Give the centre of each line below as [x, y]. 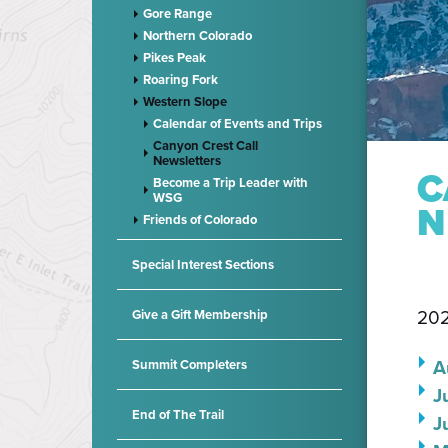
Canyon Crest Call [205, 145]
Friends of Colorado [200, 219]
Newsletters [187, 160]
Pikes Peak [174, 57]
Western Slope [185, 101]
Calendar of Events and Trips [237, 123]
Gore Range [177, 13]
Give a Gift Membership [200, 314]
